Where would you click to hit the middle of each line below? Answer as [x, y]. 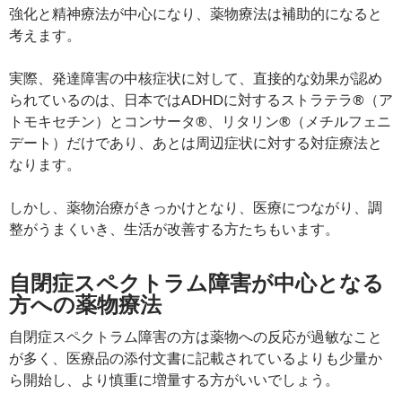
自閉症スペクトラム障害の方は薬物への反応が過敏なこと [196, 336]
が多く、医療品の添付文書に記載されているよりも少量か [196, 358]
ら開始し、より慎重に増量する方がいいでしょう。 [174, 380]
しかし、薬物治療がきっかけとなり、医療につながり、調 [196, 207]
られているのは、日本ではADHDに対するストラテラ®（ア [201, 100]
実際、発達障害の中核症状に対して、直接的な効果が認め [196, 78]
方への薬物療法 [85, 304]
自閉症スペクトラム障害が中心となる [197, 283]
